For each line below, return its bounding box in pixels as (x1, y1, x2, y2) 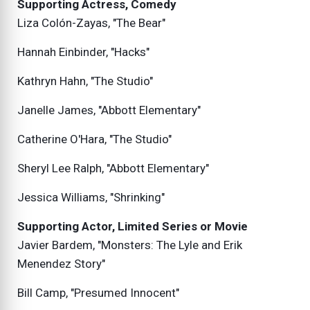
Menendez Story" (17, 257, 105, 271)
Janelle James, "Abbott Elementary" (17, 103, 201, 118)
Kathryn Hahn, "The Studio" (17, 74, 153, 89)
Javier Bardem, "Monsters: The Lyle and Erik (17, 238, 242, 253)
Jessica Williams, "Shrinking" (17, 190, 165, 205)
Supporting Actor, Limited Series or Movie (17, 219, 248, 234)
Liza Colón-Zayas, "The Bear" (17, 16, 165, 30)
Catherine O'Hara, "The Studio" (17, 132, 172, 147)
